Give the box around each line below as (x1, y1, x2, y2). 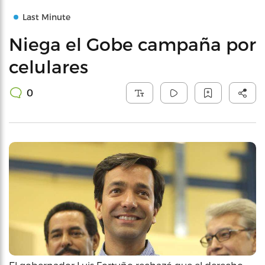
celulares (9, 56, 88, 77)
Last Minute (22, 12, 70, 22)
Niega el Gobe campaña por (9, 33, 256, 54)
